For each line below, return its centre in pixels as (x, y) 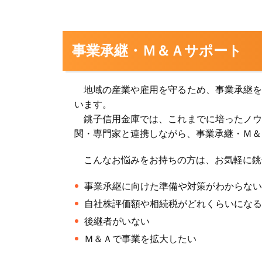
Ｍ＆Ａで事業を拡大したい (140, 239)
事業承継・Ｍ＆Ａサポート (157, 51)
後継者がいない (117, 221)
